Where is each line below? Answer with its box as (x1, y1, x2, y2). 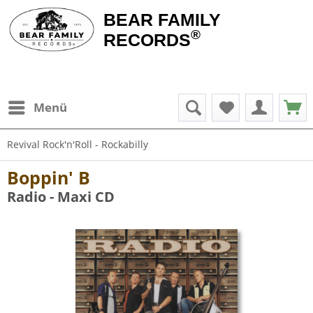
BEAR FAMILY (103, 10, 221, 29)
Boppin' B (7, 166, 90, 189)
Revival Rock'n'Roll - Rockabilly (7, 138, 148, 151)
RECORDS (103, 30, 191, 50)
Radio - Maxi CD (7, 187, 115, 206)
